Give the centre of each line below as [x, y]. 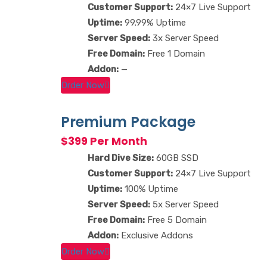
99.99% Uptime [154, 22]
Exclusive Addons [156, 235]
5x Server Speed [184, 204]
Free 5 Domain [176, 220]
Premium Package [128, 122]
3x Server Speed [184, 38]
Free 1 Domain [175, 53]
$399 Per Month [104, 141]
